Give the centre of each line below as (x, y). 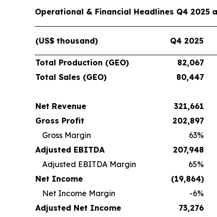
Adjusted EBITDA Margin (89, 164)
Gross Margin (67, 135)
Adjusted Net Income (78, 208)
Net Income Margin (79, 193)
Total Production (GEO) (82, 62)
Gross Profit (60, 120)
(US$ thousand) (67, 40)
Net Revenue (61, 106)
